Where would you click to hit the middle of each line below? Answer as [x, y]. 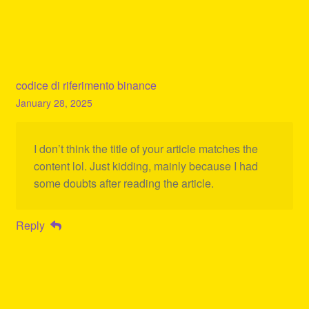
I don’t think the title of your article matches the [146, 149]
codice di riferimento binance [86, 86]
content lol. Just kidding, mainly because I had [146, 166]
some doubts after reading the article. [123, 183]
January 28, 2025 [54, 103]
